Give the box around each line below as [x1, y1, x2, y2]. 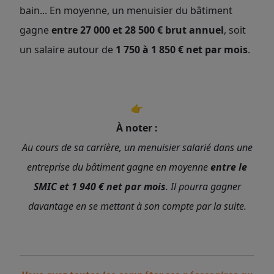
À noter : [116, 121, 158, 135]
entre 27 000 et [51, 23, 125, 37]
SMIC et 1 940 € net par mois [33, 180, 166, 193]
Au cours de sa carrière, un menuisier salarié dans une [21, 141, 253, 154]
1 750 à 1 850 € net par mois [116, 43, 248, 56]
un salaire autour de [20, 43, 116, 56]
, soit [224, 23, 246, 37]
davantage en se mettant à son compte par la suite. [28, 199, 246, 213]
